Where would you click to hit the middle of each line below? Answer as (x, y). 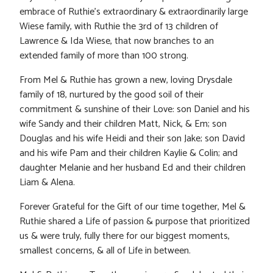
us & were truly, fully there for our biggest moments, (125, 236)
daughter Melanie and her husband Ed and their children (133, 168)
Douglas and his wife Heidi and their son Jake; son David (132, 138)
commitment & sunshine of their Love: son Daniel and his (135, 109)
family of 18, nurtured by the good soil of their (112, 94)
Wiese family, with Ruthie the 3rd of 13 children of (119, 26)
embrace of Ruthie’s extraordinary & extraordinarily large (134, 12)
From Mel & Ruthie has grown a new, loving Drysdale (126, 80)
